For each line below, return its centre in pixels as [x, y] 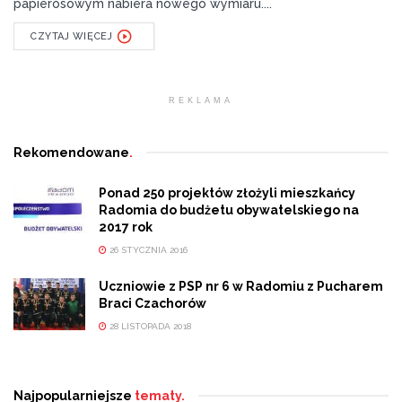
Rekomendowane [71, 153]
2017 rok [126, 227]
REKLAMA [201, 101]
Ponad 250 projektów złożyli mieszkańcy [227, 193]
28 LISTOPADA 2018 [149, 327]
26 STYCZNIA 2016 [147, 250]
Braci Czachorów [153, 304]
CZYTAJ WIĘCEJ [72, 37]
